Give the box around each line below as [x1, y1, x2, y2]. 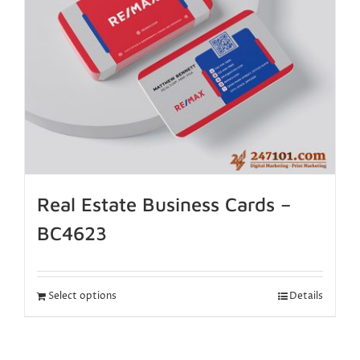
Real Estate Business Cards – [37, 193, 291, 216]
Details [289, 289, 323, 304]
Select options [48, 289, 117, 304]
